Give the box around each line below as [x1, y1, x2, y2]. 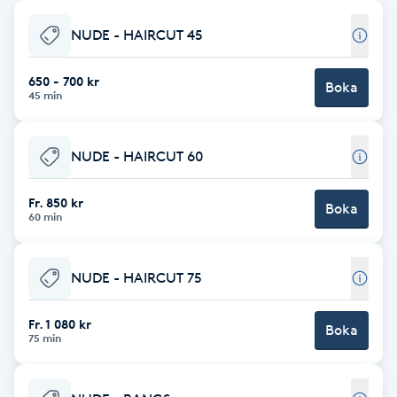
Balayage [11, 73, 71, 90]
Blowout [11, 321, 66, 338]
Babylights [11, 23, 81, 40]
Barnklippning [11, 222, 105, 238]
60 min [28, 209, 62, 223]
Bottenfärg [11, 370, 85, 387]
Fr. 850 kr [28, 194, 83, 210]
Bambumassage [11, 122, 117, 139]
